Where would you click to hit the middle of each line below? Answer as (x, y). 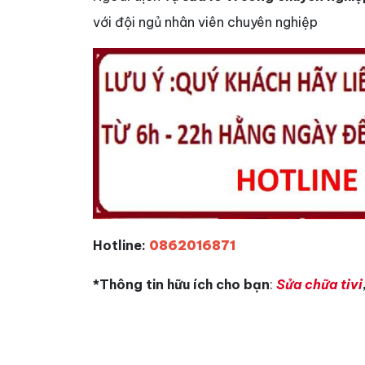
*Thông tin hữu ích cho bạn (181, 285)
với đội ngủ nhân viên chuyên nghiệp (205, 22)
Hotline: (121, 246)
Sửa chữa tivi (319, 285)
